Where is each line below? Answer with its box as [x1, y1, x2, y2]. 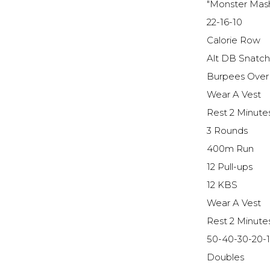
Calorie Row [207, 35, 261, 46]
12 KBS [207, 180, 238, 191]
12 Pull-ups [207, 162, 253, 173]
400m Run [207, 143, 254, 155]
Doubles [207, 252, 245, 263]
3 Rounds [207, 125, 248, 137]
